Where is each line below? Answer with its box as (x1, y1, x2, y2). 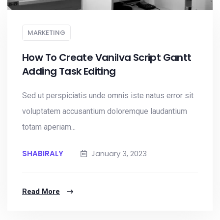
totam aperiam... (22, 122, 76, 132)
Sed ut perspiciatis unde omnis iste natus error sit (22, 91, 193, 100)
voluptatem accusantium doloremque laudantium (22, 107, 187, 116)
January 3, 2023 (89, 148, 147, 159)
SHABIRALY (22, 148, 63, 159)
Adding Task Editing (22, 64, 116, 78)
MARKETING (27, 28, 65, 37)
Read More (22, 187, 60, 196)
